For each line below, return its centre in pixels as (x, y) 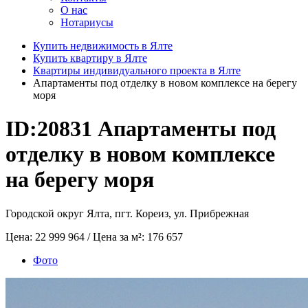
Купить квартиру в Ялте (90, 58)
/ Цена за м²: (117, 236)
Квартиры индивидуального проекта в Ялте (137, 70)
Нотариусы (87, 22)
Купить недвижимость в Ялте (103, 46)
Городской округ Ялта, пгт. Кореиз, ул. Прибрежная (127, 213)
